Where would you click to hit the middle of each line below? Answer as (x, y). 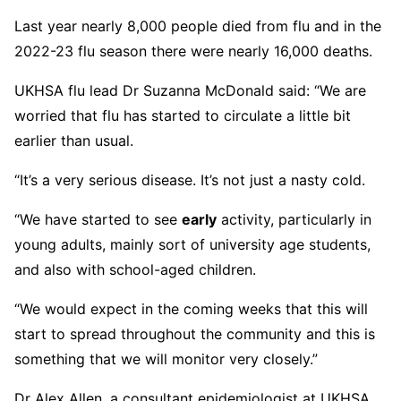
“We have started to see (98, 219)
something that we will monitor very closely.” (166, 359)
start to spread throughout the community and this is (195, 334)
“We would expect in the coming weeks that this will (191, 309)
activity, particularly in (294, 219)
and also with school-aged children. (135, 269)
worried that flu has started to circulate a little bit (183, 115)
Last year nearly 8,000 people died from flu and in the (198, 26)
